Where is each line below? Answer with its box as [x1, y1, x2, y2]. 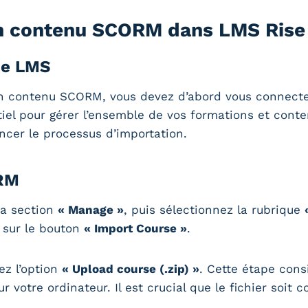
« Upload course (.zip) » [62, 261, 199, 276]
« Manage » [58, 202, 124, 217]
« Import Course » [84, 221, 187, 235]
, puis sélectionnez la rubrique [124, 202, 305, 217]
